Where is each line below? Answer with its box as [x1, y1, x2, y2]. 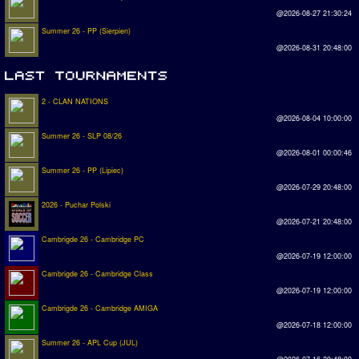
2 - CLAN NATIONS [42, 95, 108, 107]
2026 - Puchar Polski [42, 199, 111, 210]
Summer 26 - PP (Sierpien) [42, 25, 131, 36]
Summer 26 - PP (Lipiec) [42, 164, 123, 175]
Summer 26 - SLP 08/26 [42, 130, 122, 141]
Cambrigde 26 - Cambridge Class [42, 268, 153, 279]
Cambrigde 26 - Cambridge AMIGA [42, 302, 158, 313]
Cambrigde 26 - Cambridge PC [42, 233, 144, 244]
